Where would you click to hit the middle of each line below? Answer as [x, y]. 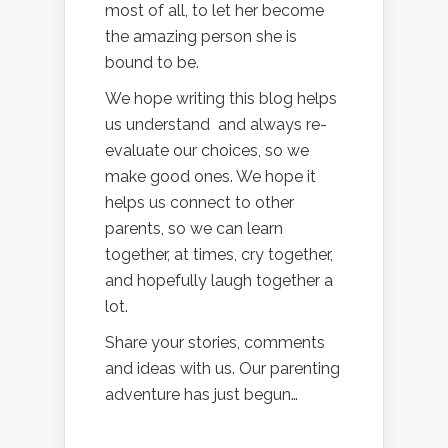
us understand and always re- [216, 125]
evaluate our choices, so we [207, 151]
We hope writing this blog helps [221, 99]
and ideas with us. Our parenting [222, 369]
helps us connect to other [199, 203]
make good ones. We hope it [210, 177]
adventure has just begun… [201, 395]
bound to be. [152, 63]
